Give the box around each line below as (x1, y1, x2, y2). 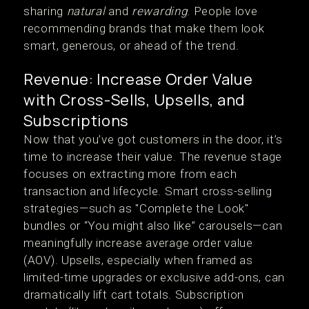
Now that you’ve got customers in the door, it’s (23, 132, 283, 146)
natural (66, 4, 106, 18)
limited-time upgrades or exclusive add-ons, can (23, 270, 285, 284)
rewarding (132, 4, 188, 18)
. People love (187, 4, 258, 18)
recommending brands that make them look (23, 21, 265, 35)
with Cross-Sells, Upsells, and (23, 90, 246, 110)
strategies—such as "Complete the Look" (23, 201, 249, 215)
